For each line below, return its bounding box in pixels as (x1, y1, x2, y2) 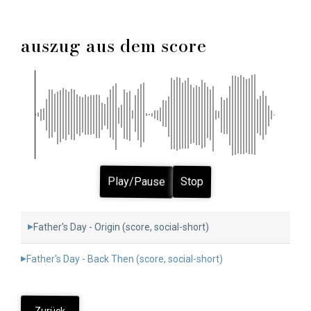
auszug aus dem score (21, 32, 207, 59)
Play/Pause (107, 174, 166, 189)
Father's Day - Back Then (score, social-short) (26, 253, 223, 264)
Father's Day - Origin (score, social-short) (33, 221, 209, 233)
